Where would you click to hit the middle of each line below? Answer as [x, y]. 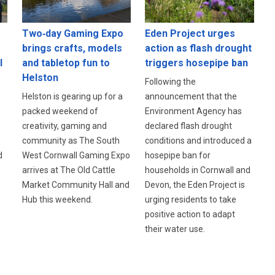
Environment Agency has [194, 111]
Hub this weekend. [57, 199]
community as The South [71, 140]
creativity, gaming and [64, 126]
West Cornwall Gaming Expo [76, 155]
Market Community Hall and [76, 184]
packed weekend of [60, 111]
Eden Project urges [190, 33]
